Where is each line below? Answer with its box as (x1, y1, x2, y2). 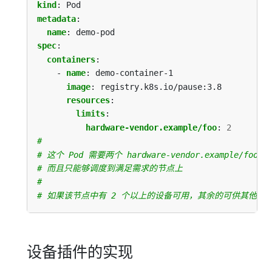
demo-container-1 (95, 68, 173, 78)
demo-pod (76, 27, 115, 37)
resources (66, 95, 110, 105)
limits (76, 109, 105, 119)
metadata (37, 13, 76, 24)
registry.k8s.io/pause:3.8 (100, 81, 222, 92)
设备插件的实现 (27, 241, 133, 262)
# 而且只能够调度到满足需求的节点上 (37, 163, 183, 173)
